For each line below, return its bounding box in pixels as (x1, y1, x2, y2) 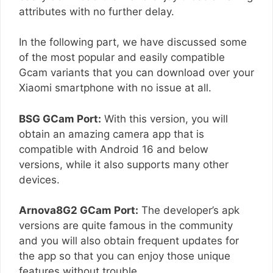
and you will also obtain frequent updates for (19, 235, 239, 247)
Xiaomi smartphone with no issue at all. (19, 82, 211, 94)
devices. (19, 173, 60, 186)
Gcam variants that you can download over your (19, 66, 254, 79)
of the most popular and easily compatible (19, 51, 225, 64)
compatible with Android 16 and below (19, 143, 208, 155)
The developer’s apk (138, 204, 239, 217)
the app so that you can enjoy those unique (19, 250, 230, 263)
